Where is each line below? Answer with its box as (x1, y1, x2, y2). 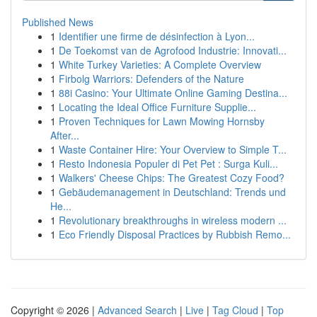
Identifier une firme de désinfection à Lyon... (59, 29, 255, 43)
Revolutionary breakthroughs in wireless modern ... (59, 213, 287, 227)
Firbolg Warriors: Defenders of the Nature (59, 71, 244, 86)
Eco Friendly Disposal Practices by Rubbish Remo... (59, 227, 291, 241)
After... (50, 128, 79, 142)
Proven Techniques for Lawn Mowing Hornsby (59, 114, 265, 128)
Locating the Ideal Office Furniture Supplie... (59, 100, 256, 114)
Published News (22, 15, 93, 29)
